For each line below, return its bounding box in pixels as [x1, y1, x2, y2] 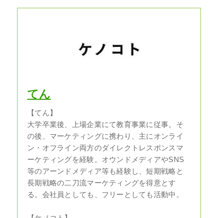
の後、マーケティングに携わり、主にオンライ [27, 132, 183, 140]
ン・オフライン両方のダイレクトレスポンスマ [27, 144, 183, 152]
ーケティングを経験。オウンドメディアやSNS [27, 155, 184, 163]
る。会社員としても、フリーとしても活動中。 [27, 190, 183, 199]
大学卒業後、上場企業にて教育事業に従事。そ [27, 120, 183, 128]
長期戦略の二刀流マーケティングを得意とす [27, 179, 176, 187]
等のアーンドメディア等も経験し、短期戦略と [27, 167, 183, 175]
